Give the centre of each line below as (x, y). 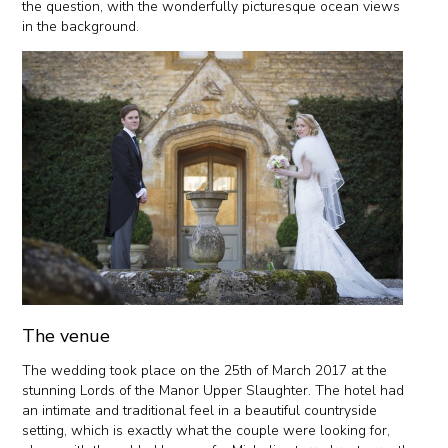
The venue (66, 335)
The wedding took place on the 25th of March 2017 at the (205, 370)
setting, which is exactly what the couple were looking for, (206, 430)
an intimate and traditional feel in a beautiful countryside (200, 410)
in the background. (83, 27)
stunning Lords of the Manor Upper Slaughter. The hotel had (213, 390)
